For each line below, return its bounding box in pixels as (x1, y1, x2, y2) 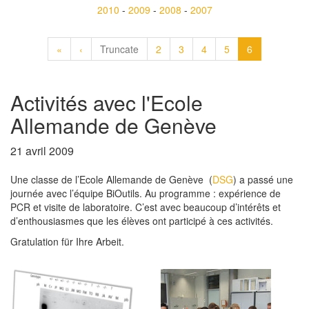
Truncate (100, 42, 139, 56)
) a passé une (233, 172, 293, 186)
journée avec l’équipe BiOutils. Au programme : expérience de (10, 186, 281, 200)
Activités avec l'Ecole (10, 88, 203, 117)
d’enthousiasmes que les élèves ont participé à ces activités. (10, 214, 273, 228)
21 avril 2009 (10, 143, 74, 159)
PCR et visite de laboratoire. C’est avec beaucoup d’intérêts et (10, 200, 281, 214)
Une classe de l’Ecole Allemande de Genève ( (10, 172, 212, 186)
